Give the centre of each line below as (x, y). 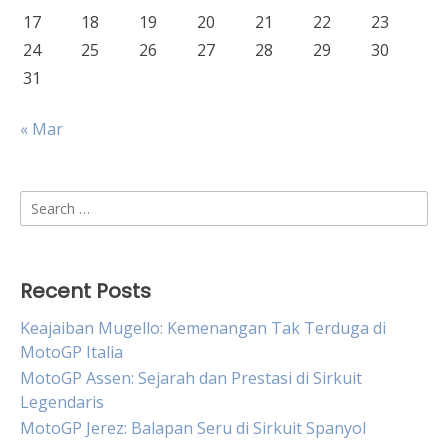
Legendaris (62, 402)
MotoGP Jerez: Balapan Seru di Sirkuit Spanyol (193, 428)
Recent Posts (85, 291)
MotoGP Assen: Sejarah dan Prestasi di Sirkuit (191, 378)
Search (44, 202)
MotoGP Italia (71, 352)
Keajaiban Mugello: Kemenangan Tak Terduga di (203, 328)
